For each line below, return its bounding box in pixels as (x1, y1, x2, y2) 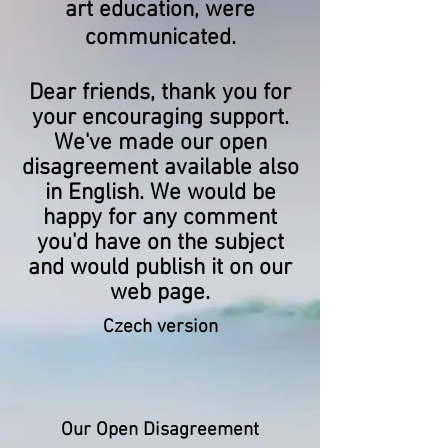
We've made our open (53, 129, 267, 157)
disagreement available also (21, 154, 299, 182)
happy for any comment (43, 204, 277, 232)
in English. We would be (44, 179, 276, 207)
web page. (110, 279, 210, 307)
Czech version (102, 316, 218, 339)
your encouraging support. (31, 104, 289, 132)
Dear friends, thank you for (29, 79, 291, 107)
